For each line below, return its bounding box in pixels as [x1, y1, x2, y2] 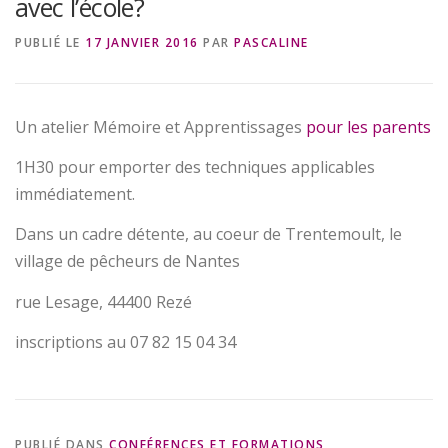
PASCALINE [234, 34, 309, 52]
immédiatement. [15, 183, 135, 206]
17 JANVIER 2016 [85, 34, 199, 52]
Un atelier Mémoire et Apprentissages [15, 116, 306, 139]
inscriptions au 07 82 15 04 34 [15, 330, 236, 353]
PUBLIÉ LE [15, 34, 85, 52]
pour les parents [306, 116, 431, 139]
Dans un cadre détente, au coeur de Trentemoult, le [15, 223, 402, 246]
